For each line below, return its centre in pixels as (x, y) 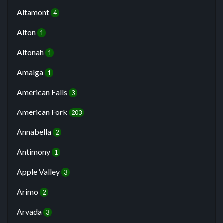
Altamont (34, 12)
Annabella (35, 132)
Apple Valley (39, 172)
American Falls (43, 92)
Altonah (31, 52)
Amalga (31, 72)
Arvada (30, 212)
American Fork (43, 112)
